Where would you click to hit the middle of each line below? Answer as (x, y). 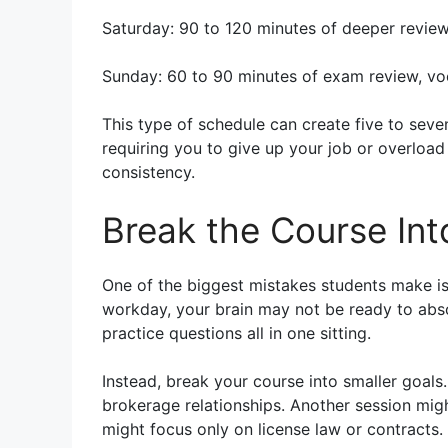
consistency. (148, 171)
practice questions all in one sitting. (236, 332)
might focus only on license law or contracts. (272, 428)
